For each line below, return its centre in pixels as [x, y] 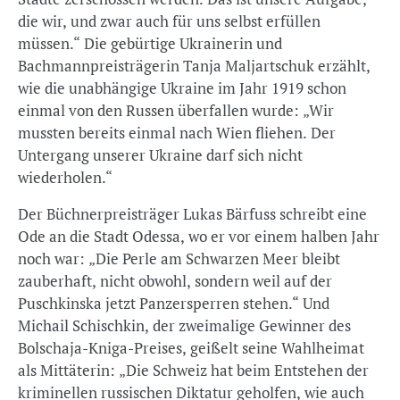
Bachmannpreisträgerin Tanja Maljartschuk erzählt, [194, 66]
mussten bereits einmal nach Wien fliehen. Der [177, 133]
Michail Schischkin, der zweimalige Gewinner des [184, 325]
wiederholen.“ [65, 177]
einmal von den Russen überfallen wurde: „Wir [176, 110]
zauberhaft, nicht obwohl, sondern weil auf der [175, 281]
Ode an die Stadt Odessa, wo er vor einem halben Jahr [199, 236]
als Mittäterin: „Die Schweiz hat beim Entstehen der [193, 370]
